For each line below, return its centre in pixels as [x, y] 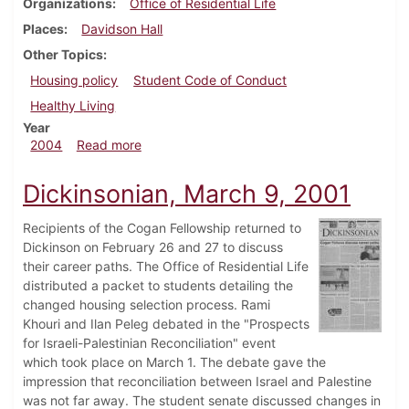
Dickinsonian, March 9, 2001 [187, 194]
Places [43, 29]
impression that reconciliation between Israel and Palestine [197, 382]
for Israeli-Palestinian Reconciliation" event [149, 343]
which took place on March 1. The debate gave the [174, 362]
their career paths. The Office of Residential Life [166, 267]
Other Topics [63, 55]
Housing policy [74, 80]
